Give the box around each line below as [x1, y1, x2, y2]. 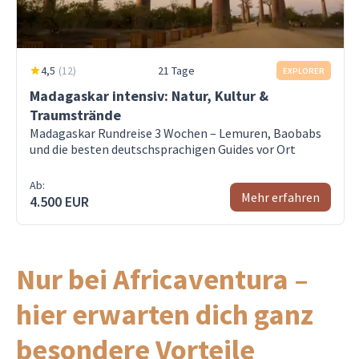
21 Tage [158, 63, 195, 78]
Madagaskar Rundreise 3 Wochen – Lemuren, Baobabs [30, 125, 321, 141]
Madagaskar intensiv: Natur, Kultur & [30, 87, 268, 105]
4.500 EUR [30, 192, 89, 211]
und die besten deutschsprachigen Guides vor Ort [30, 141, 296, 157]
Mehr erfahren [241, 189, 320, 205]
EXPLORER [283, 65, 325, 76]
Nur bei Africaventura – [16, 261, 309, 297]
